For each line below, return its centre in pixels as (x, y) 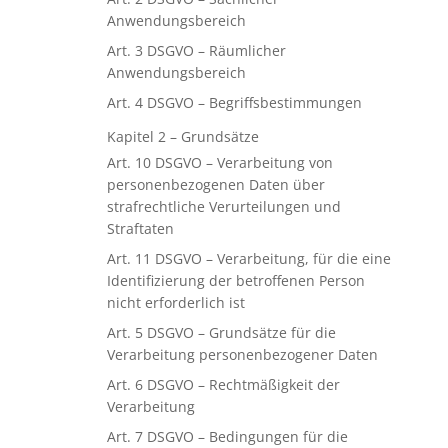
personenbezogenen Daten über (215, 184)
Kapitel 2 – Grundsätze (182, 136)
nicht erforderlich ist (175, 302)
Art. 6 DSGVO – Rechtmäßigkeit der (223, 384)
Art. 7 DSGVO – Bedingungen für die (227, 436)
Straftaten (140, 228)
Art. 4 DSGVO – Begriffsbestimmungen (234, 102)
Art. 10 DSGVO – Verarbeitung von (219, 162)
